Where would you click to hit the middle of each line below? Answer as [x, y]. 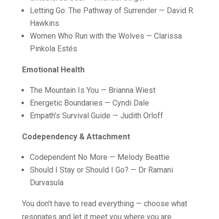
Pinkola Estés [53, 49]
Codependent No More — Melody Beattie [99, 157]
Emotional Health [53, 70]
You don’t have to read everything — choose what [104, 204]
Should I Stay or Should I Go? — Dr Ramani [101, 170]
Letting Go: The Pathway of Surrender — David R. [112, 11]
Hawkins [44, 23]
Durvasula [46, 183]
